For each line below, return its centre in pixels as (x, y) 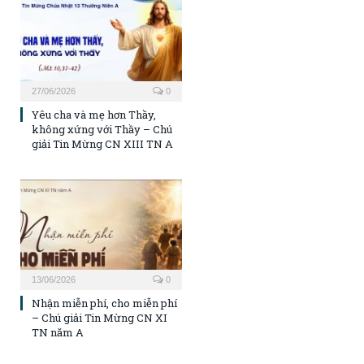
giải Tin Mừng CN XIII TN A (102, 144)
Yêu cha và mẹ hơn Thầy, (94, 115)
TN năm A (58, 332)
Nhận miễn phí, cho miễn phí (104, 303)
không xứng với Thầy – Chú (102, 130)
